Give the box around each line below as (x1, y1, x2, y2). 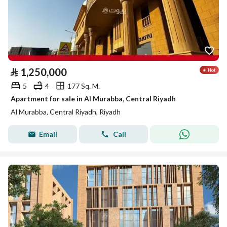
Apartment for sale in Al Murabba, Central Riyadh (11, 94, 176, 103)
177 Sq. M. (67, 81, 100, 90)
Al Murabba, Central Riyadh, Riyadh (11, 107, 121, 116)
